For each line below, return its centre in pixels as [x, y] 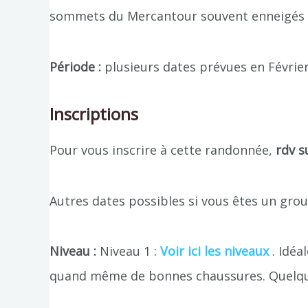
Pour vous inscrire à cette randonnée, [163, 150]
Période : [75, 66]
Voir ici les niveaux [214, 251]
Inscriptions [94, 114]
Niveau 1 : [130, 251]
